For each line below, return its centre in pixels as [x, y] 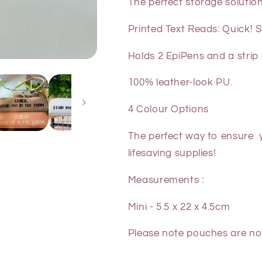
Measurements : [166, 180]
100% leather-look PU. [180, 83]
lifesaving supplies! [172, 153]
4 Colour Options [170, 110]
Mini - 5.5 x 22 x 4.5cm [179, 207]
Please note [156, 234]
